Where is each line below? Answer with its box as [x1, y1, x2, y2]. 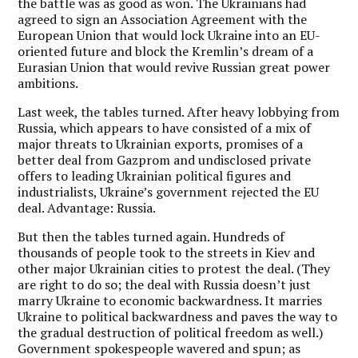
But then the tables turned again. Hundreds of [18, 227, 285, 245]
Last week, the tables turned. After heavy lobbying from [18, 102, 340, 121]
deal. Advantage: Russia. [18, 198, 157, 217]
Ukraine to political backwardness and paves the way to [18, 307, 338, 325]
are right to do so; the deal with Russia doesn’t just [18, 275, 312, 293]
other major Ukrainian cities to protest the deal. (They [18, 259, 331, 277]
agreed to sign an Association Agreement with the [18, 10, 308, 28]
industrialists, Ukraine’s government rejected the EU [18, 182, 320, 201]
